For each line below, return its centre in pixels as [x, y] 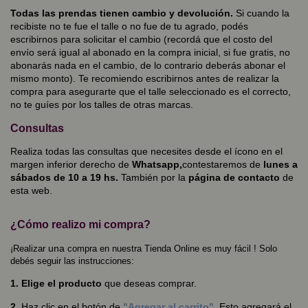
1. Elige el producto [56, 284]
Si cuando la [261, 13]
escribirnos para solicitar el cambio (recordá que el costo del [141, 40]
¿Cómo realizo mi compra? [80, 225]
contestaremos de [221, 164]
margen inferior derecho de [71, 164]
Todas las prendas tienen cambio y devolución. [122, 13]
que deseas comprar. [149, 284]
